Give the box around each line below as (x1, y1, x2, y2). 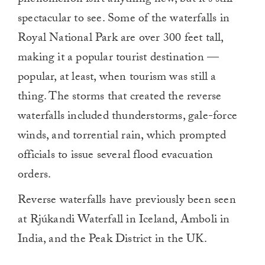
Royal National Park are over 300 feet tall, (18, 29, 224, 49)
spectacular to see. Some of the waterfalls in (18, 9, 230, 30)
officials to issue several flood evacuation (18, 146, 214, 166)
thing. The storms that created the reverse (18, 88, 222, 108)
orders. (18, 166, 51, 186)
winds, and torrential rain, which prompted (18, 127, 227, 147)
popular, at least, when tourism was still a (18, 68, 216, 88)
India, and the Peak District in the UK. (18, 230, 207, 250)
